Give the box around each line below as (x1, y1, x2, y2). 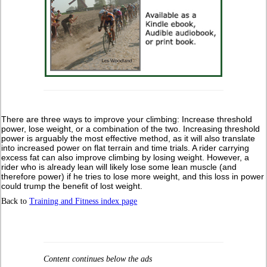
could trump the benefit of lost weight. (1, 181, 143, 191)
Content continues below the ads (43, 254, 152, 263)
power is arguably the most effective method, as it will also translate (1, 133, 256, 143)
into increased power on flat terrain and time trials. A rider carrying (1, 142, 250, 153)
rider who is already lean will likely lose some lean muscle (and (1, 162, 237, 172)
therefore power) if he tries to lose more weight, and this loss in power (1, 171, 265, 181)
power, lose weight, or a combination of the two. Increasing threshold (1, 123, 260, 133)
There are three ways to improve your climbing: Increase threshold (1, 114, 253, 124)
